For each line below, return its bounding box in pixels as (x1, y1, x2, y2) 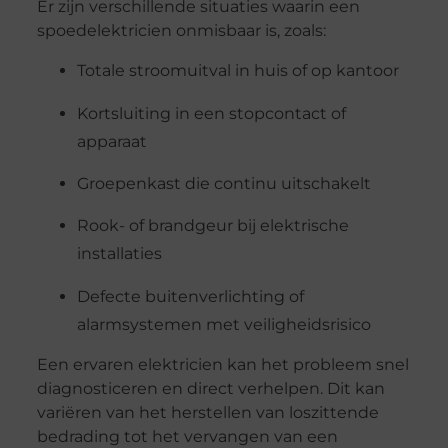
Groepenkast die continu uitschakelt (76, 174, 371, 193)
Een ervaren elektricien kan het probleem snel (36, 355, 409, 375)
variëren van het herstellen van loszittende (36, 403, 379, 423)
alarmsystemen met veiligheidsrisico (76, 314, 371, 334)
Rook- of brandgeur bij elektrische (76, 216, 349, 236)
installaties (76, 244, 162, 264)
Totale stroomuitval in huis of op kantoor (76, 61, 399, 81)
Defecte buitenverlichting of (76, 286, 304, 306)
